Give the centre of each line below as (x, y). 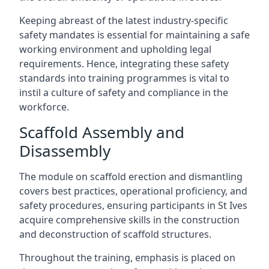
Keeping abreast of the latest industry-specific (124, 20)
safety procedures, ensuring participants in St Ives (133, 205)
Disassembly (65, 151)
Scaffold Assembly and (102, 132)
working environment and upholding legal (115, 49)
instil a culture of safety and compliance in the (124, 92)
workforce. (44, 107)
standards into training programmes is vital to (124, 78)
